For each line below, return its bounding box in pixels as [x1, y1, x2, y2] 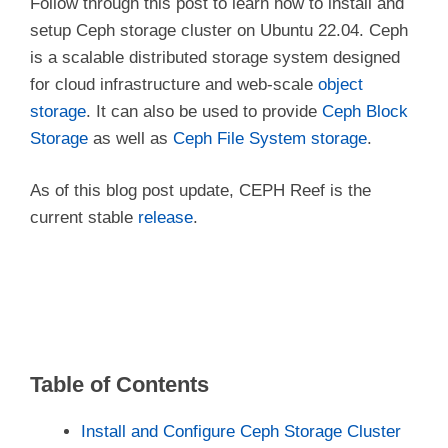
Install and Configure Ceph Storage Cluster [81, 421, 401, 441]
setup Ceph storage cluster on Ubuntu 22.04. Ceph [30, 20, 408, 40]
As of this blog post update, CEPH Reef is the [30, 181, 371, 201]
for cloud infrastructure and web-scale [30, 74, 318, 94]
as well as [88, 128, 173, 148]
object [318, 74, 363, 94]
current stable [30, 208, 138, 228]
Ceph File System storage [173, 128, 367, 148]
